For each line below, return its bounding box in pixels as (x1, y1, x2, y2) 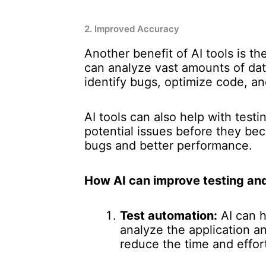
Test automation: (120, 208, 217, 223)
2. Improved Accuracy (84, 23, 179, 34)
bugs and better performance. (84, 138, 252, 153)
